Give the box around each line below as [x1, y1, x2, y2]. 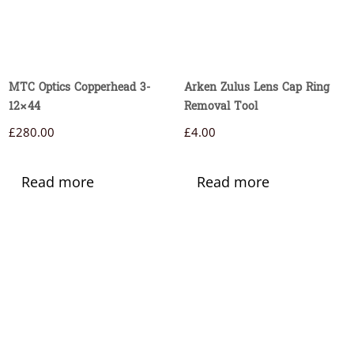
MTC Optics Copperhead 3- [8, 80, 150, 97]
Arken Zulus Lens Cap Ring [183, 80, 330, 97]
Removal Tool [183, 99, 258, 116]
